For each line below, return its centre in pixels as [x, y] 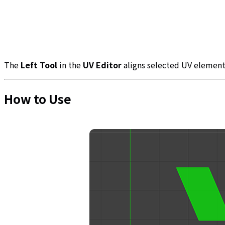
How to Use [38, 98]
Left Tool [40, 65]
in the [71, 65]
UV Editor [103, 65]
